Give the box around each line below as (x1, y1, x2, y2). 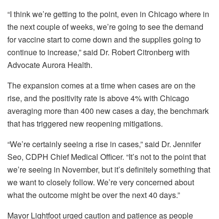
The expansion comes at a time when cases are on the (7, 79, 196, 91)
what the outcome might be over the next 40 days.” (7, 189, 180, 200)
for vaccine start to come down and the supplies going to (7, 33, 201, 45)
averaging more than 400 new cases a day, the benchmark (7, 105, 209, 116)
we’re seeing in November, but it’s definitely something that (7, 163, 210, 175)
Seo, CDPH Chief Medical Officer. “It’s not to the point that (7, 151, 206, 162)
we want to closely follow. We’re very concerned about (7, 176, 194, 188)
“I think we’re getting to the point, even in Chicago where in (7, 8, 209, 20)
